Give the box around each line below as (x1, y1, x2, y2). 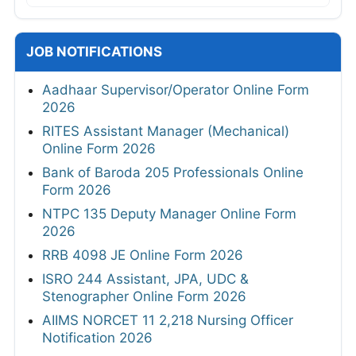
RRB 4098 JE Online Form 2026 (42, 247, 243, 264)
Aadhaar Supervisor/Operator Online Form (42, 82, 309, 99)
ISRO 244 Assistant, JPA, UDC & (42, 271, 249, 288)
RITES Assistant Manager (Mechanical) (42, 123, 289, 140)
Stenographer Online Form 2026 (42, 288, 246, 305)
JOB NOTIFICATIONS (26, 44, 162, 60)
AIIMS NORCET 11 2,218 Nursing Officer (42, 312, 293, 329)
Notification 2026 (42, 330, 153, 346)
